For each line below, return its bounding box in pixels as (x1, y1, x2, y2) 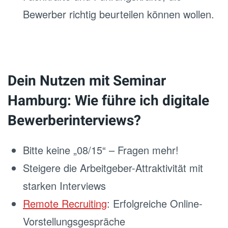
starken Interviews (23, 178, 106, 193)
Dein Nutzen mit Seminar (8, 71, 166, 92)
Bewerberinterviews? (8, 110, 141, 131)
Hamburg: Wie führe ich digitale (8, 91, 209, 111)
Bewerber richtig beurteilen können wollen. (23, 7, 214, 21)
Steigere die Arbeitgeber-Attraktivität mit (23, 160, 203, 175)
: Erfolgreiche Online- (107, 196, 203, 211)
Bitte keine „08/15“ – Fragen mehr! (23, 142, 179, 157)
